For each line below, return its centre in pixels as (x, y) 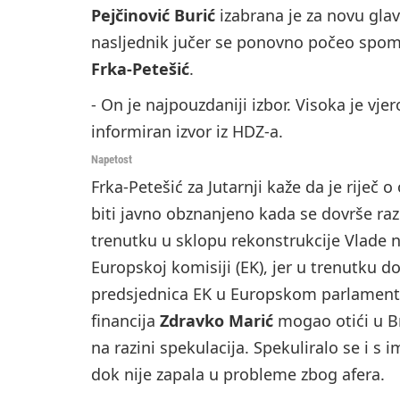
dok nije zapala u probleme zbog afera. (238, 375)
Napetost (112, 160)
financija (125, 321)
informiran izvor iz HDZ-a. (187, 132)
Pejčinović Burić (153, 16)
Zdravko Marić (217, 321)
